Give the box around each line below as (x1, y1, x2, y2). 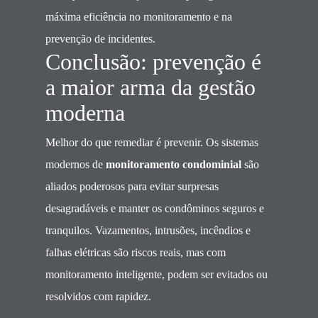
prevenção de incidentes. (45, 33, 155, 45)
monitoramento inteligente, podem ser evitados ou (45, 268, 268, 280)
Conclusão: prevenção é (45, 50, 261, 75)
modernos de (45, 158, 106, 170)
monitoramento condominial (106, 158, 241, 170)
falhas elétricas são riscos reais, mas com (45, 246, 226, 258)
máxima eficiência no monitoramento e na (45, 11, 232, 23)
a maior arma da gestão (45, 75, 256, 100)
